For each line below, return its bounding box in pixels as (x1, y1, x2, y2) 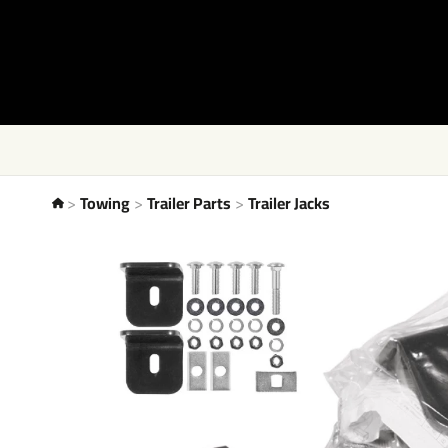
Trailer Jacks (248, 188, 330, 218)
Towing (80, 188, 130, 218)
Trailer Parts (147, 188, 231, 218)
